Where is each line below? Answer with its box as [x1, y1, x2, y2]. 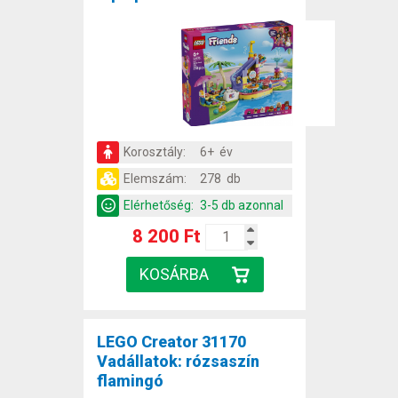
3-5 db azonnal [200, 197, 283, 212]
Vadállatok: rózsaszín [97, 351, 259, 370]
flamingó [97, 370, 163, 390]
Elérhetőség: [123, 197, 194, 212]
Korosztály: [123, 144, 186, 159]
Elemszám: [123, 171, 187, 186]
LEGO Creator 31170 [97, 331, 246, 351]
